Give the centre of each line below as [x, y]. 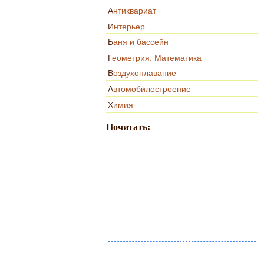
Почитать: [128, 127]
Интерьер [129, 26]
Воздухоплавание [144, 73]
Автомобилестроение [152, 89]
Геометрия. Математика [156, 57]
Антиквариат [134, 10]
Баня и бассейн [141, 42]
